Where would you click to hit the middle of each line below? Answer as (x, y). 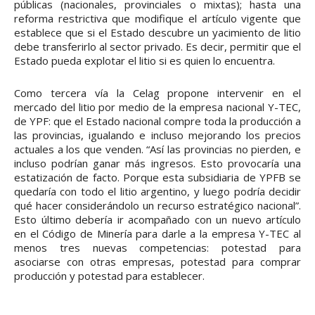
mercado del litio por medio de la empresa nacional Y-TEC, (157, 107)
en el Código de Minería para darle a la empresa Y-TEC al (157, 234)
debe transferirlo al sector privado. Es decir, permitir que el (157, 47)
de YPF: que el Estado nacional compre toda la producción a (157, 121)
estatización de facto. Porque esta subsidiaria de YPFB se (157, 178)
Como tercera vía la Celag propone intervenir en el (157, 93)
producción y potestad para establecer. (109, 276)
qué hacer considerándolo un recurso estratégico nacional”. (157, 206)
